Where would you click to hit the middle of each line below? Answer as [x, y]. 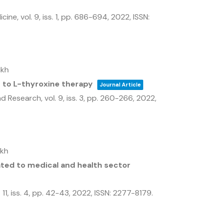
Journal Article [120, 85]
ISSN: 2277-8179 [123, 193]
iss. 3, [77, 98]
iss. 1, [52, 17]
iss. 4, [22, 193]
